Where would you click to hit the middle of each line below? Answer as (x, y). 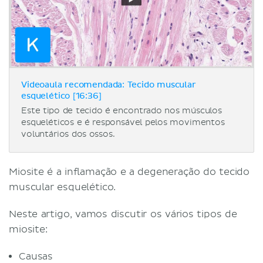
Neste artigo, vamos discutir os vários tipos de (123, 214)
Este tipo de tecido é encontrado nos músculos (122, 110)
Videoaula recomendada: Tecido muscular (109, 85)
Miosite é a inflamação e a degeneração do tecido (129, 172)
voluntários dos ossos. (68, 134)
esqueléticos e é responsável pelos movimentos (123, 122)
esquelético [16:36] (61, 96)
